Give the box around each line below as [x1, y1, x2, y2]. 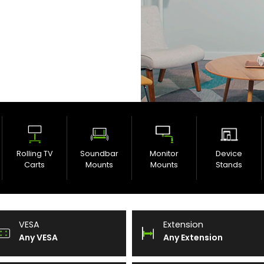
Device [216, 148, 242, 159]
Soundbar [80, 148, 118, 159]
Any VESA [19, 232, 58, 244]
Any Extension [163, 232, 223, 244]
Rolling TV [16, 148, 53, 159]
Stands [216, 160, 242, 170]
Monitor [150, 148, 179, 159]
